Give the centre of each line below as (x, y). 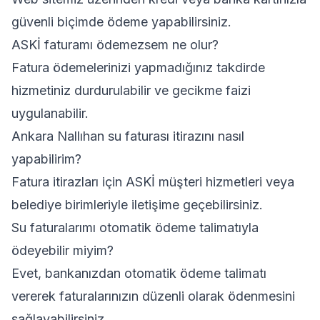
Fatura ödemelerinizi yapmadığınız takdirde (138, 67)
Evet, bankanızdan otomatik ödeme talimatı (139, 273)
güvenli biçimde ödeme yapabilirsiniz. (121, 22)
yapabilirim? (46, 159)
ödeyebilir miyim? (62, 250)
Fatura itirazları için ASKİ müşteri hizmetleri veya (153, 182)
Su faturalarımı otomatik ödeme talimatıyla (135, 227)
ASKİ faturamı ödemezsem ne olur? (115, 45)
